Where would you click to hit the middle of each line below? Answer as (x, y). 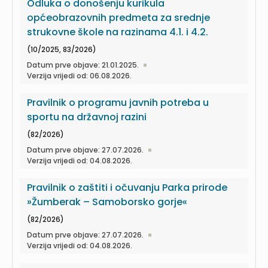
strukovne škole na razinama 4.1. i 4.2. (118, 32)
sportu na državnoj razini (87, 117)
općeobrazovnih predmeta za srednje (118, 18)
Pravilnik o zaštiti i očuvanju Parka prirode (127, 188)
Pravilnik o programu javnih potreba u (118, 103)
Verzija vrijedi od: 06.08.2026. (79, 76)
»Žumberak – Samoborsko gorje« (107, 202)
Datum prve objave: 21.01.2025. (83, 65)
